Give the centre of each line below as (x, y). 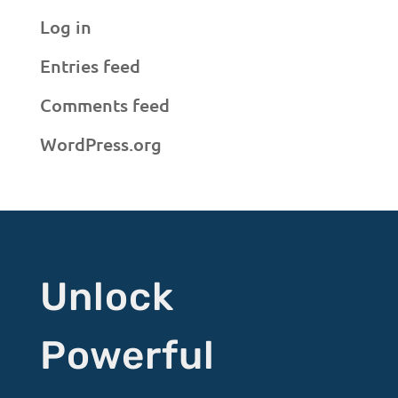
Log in (65, 27)
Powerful (127, 356)
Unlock (107, 297)
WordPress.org (100, 144)
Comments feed (104, 105)
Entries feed (90, 66)
